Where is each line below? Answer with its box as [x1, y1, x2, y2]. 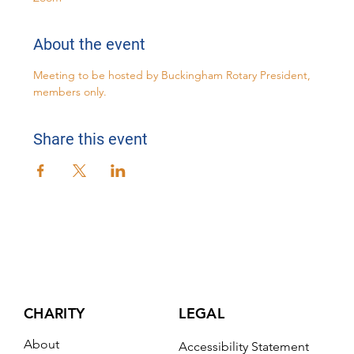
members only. [33, 85, 107, 100]
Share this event [33, 130, 149, 149]
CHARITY [24, 304, 85, 323]
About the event [33, 35, 146, 55]
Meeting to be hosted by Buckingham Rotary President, [33, 68, 314, 83]
